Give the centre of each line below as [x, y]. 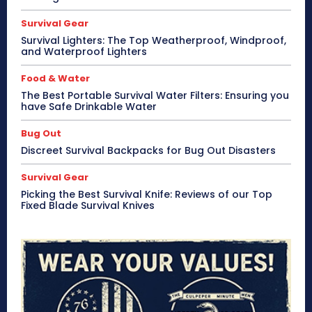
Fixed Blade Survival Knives [88, 206]
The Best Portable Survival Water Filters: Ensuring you [155, 96]
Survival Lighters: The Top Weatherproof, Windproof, [154, 41]
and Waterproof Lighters [84, 52]
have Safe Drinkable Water [89, 107]
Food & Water [55, 79]
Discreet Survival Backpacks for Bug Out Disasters [148, 151]
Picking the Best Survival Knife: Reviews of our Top [147, 195]
